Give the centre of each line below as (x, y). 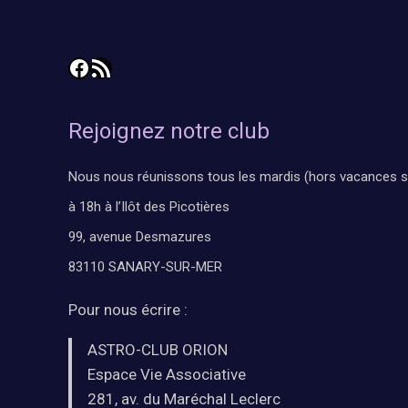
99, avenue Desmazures (140, 237)
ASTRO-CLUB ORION (158, 350)
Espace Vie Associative (167, 375)
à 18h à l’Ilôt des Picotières (149, 207)
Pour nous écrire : (128, 310)
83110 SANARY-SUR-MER (146, 267)
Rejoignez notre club (169, 132)
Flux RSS (109, 67)
